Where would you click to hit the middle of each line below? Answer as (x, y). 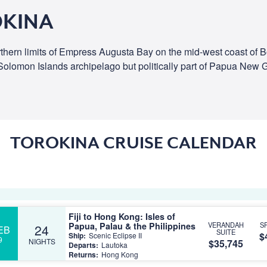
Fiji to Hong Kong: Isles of (122, 216)
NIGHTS (42, 241)
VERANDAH (226, 225)
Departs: (83, 245)
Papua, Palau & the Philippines (132, 226)
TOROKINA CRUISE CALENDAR (133, 142)
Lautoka (114, 244)
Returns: (83, 254)
